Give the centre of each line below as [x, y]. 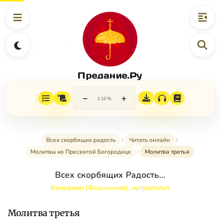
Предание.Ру [110, 75]
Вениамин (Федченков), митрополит [110, 188]
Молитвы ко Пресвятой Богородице [81, 152]
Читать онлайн [150, 140]
